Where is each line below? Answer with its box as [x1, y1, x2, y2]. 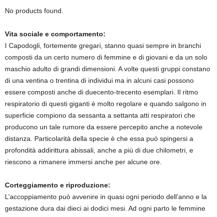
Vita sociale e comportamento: [5, 30, 106, 38]
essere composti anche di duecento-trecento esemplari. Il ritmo [5, 88, 198, 96]
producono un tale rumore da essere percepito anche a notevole [5, 123, 202, 131]
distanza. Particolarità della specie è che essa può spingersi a [5, 135, 193, 142]
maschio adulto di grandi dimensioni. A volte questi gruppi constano [5, 65, 210, 73]
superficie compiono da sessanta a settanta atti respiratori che [5, 111, 195, 119]
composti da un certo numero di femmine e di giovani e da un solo [5, 53, 207, 61]
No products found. [5, 7, 63, 15]
